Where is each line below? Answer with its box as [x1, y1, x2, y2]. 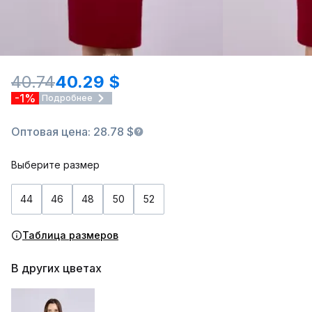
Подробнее [42, 93, 93, 103]
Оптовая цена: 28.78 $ [11, 125, 134, 139]
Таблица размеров [22, 229, 118, 241]
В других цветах [11, 261, 102, 275]
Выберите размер [11, 159, 100, 171]
